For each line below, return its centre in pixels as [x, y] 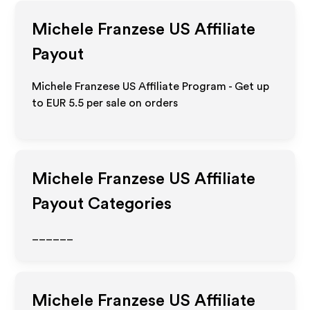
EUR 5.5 [65, 103]
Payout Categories [102, 204]
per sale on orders [131, 103]
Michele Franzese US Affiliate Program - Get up [151, 86]
